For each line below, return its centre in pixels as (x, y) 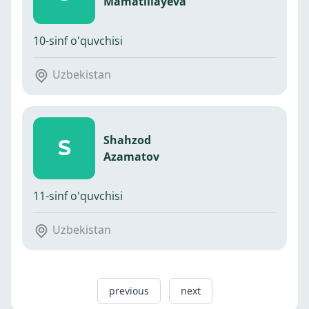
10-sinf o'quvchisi (78, 41)
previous (129, 290)
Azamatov (131, 156)
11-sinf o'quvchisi (78, 196)
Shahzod (127, 140)
